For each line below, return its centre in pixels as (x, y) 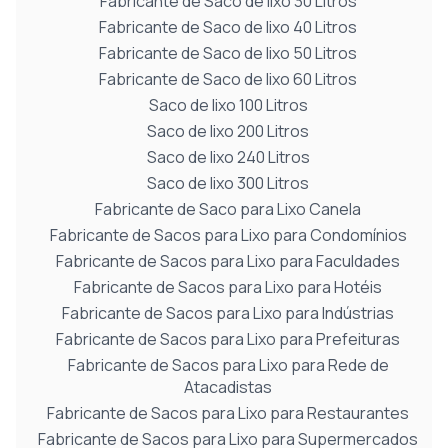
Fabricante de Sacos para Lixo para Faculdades (228, 261)
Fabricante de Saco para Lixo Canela (228, 209)
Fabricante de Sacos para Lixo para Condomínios (228, 235)
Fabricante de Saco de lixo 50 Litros (228, 53)
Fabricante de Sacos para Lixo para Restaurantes (228, 413)
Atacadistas (228, 387)
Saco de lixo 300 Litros (228, 183)
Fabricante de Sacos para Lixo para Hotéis (228, 287)
